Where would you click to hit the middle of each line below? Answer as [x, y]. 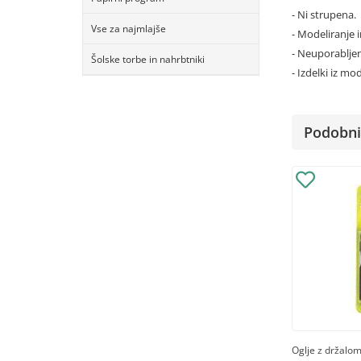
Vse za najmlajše [129, 29]
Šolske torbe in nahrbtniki [148, 59]
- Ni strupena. [324, 15]
